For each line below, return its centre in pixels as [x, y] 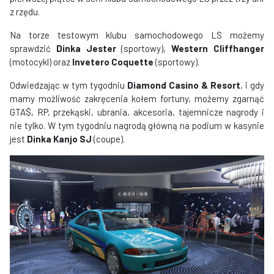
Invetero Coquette [113, 61]
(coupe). [108, 139]
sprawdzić [33, 48]
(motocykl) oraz [41, 61]
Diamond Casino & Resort [184, 85]
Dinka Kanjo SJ [59, 139]
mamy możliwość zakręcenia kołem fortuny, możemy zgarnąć [137, 98]
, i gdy [252, 85]
